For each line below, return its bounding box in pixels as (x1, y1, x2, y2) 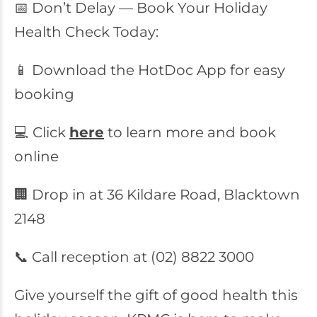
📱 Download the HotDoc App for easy (14, 62, 285, 79)
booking (14, 86, 74, 103)
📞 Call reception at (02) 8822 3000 (14, 248, 254, 265)
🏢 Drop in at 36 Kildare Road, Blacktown (14, 186, 300, 203)
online (14, 148, 59, 165)
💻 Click (14, 124, 69, 141)
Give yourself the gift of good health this (14, 287, 298, 304)
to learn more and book (104, 124, 276, 141)
